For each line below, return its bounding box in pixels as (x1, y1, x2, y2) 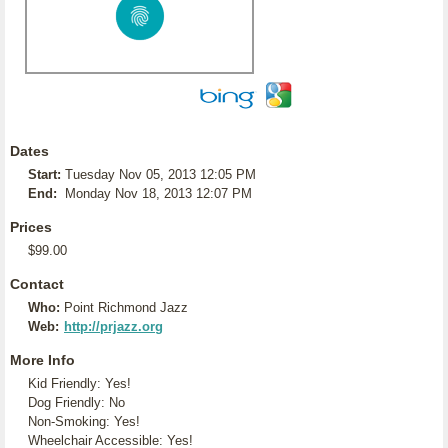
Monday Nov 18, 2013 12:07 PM (65, 186, 252, 201)
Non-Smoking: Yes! (28, 414, 140, 429)
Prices (10, 219, 52, 235)
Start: (28, 167, 61, 182)
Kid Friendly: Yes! (28, 376, 131, 391)
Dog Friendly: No (28, 395, 125, 410)
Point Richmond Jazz (64, 300, 188, 315)
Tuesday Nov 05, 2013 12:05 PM (65, 167, 256, 182)
